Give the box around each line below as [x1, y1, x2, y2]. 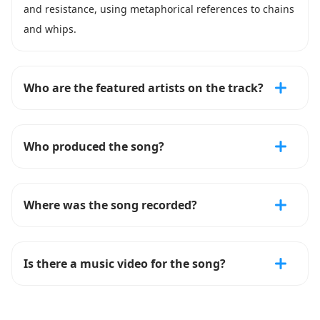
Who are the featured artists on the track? [24, 80, 264, 96]
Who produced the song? [24, 139, 164, 154]
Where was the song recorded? [24, 197, 197, 213]
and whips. [24, 22, 76, 36]
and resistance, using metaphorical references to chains [24, 2, 294, 16]
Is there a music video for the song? [24, 256, 226, 271]
